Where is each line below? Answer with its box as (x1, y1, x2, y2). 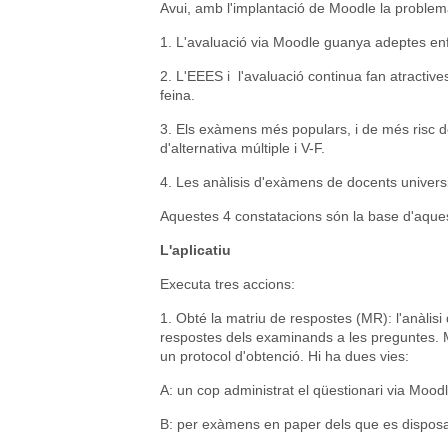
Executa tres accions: (160, 275, 295, 292)
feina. (160, 86, 195, 103)
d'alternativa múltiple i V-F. (160, 139, 325, 156)
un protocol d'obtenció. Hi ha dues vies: (160, 347, 409, 364)
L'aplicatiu (160, 241, 231, 258)
